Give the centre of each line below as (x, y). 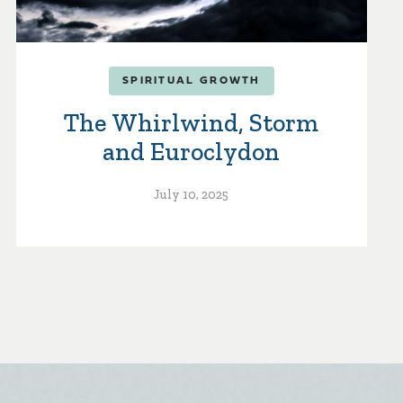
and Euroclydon (192, 152)
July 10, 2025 (192, 195)
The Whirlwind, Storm (192, 123)
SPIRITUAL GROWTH (191, 81)
